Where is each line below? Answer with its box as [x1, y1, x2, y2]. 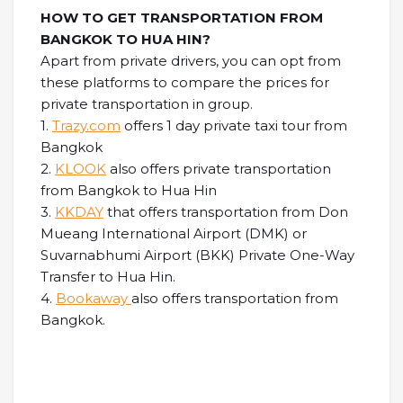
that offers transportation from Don [103, 202, 348, 220]
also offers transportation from [131, 289, 338, 307]
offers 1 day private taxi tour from [121, 116, 347, 134]
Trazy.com [52, 116, 121, 134]
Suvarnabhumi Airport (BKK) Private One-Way [40, 246, 354, 264]
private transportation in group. [40, 94, 253, 112]
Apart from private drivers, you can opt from [40, 51, 341, 69]
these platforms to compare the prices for [40, 73, 329, 91]
